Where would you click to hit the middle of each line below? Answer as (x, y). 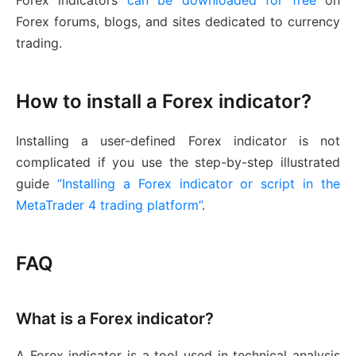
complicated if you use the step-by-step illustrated (178, 163)
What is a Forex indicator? (115, 319)
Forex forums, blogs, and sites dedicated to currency (178, 22)
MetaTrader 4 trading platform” (109, 205)
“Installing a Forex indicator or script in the (198, 184)
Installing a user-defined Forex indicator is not (178, 141)
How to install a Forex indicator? (164, 102)
